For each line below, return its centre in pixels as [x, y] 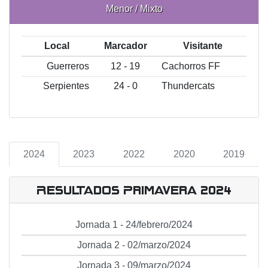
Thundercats [188, 86]
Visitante [202, 46]
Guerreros [68, 66]
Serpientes [66, 86]
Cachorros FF [191, 66]
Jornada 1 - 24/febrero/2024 [134, 225]
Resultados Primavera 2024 [134, 190]
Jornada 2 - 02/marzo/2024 [134, 245]
